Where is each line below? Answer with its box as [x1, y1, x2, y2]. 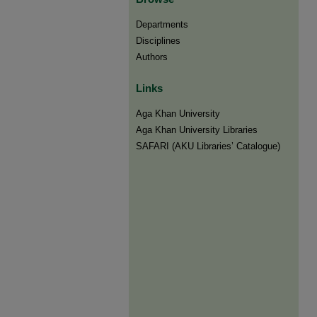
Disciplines [136, 35, 180, 46]
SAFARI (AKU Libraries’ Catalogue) [136, 141, 280, 151]
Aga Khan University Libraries [136, 125, 258, 135]
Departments [136, 19, 188, 30]
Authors [136, 52, 168, 62]
